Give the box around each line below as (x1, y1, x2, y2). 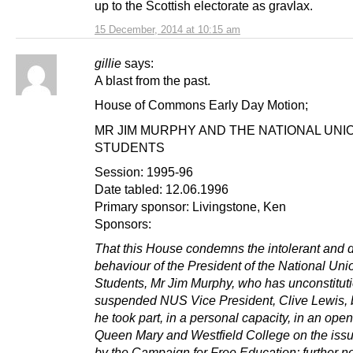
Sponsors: (95, 216, 151, 231)
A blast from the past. (95, 73, 210, 88)
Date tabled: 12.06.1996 (95, 181, 229, 196)
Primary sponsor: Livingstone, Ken (95, 199, 286, 214)
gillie (95, 56, 121, 71)
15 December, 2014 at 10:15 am (95, 24, 240, 36)
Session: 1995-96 (95, 164, 193, 179)
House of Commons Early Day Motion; (95, 98, 308, 113)
